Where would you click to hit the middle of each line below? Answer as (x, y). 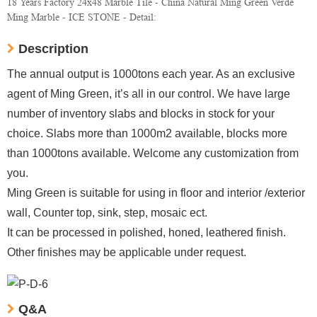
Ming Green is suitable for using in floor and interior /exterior (156, 193)
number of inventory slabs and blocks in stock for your (141, 114)
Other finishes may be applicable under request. (127, 252)
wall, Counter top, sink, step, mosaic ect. (107, 213)
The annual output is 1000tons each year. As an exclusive (151, 74)
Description (53, 49)
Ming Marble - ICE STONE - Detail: (82, 17)
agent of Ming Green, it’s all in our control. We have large (149, 94)
